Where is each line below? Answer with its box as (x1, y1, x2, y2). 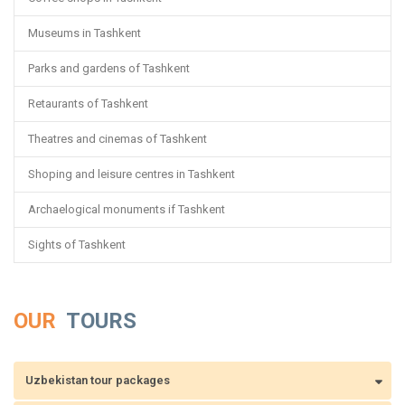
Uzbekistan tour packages (25, 372, 170, 387)
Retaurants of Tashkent (28, 96, 148, 110)
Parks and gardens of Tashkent (28, 61, 190, 75)
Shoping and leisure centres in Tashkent (28, 166, 235, 181)
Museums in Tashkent (28, 25, 141, 40)
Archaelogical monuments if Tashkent (28, 202, 225, 216)
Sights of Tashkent (28, 237, 126, 251)
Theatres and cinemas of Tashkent (28, 131, 207, 146)
